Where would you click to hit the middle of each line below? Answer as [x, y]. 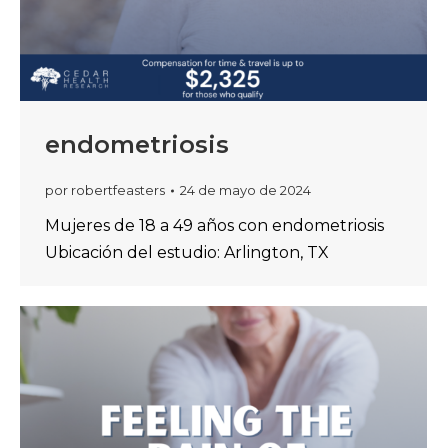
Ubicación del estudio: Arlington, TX [187, 252]
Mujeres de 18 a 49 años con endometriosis [214, 225]
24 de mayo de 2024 [245, 190]
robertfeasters [118, 190]
